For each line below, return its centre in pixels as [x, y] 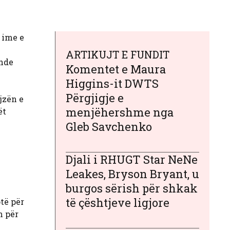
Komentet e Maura [116, 69]
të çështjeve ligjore [118, 202]
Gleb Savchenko [109, 126]
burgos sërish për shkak [132, 188]
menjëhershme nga [120, 112]
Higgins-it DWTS [112, 83]
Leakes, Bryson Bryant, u [132, 174]
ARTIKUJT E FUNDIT [118, 54]
